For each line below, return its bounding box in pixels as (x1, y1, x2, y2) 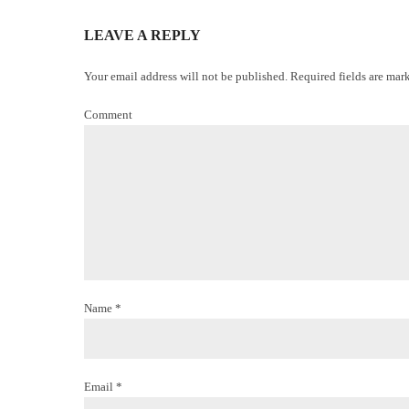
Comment (84, 108, 132, 121)
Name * (84, 301, 121, 315)
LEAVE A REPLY (84, 27, 201, 43)
